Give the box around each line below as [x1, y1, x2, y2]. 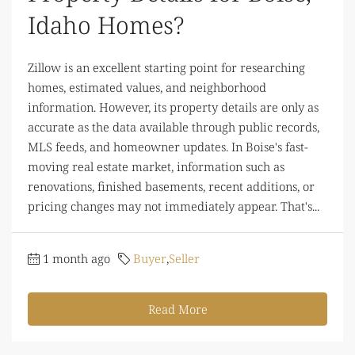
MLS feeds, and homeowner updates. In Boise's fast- [28, 138, 308, 155]
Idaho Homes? [28, 8, 184, 41]
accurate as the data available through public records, [28, 118, 319, 135]
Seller [169, 250, 200, 266]
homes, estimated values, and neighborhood [28, 78, 266, 95]
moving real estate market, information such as [28, 158, 284, 174]
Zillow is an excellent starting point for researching [28, 59, 305, 75]
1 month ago [43, 250, 110, 266]
